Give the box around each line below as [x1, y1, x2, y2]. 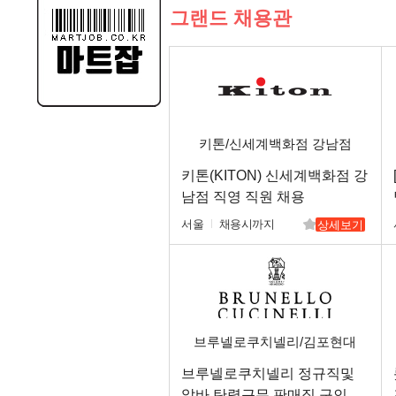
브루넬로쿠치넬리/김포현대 [194, 334, 356, 349]
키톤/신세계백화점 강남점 [198, 136, 352, 151]
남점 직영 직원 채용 [181, 189, 305, 204]
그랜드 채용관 [170, 7, 292, 29]
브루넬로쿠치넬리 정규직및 [181, 366, 354, 381]
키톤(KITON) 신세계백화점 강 [181, 168, 368, 183]
